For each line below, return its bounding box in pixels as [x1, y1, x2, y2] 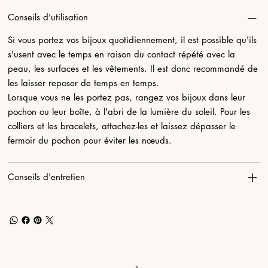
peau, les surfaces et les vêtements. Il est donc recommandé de [8, 62, 258, 74]
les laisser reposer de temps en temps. [8, 77, 160, 89]
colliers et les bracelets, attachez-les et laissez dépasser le [8, 120, 236, 132]
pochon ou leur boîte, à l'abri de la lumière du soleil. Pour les [8, 105, 251, 117]
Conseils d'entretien [8, 170, 86, 182]
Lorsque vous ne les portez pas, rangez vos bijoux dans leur [8, 91, 246, 103]
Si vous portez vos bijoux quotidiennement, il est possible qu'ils [8, 33, 257, 45]
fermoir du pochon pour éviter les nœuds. [8, 134, 172, 146]
